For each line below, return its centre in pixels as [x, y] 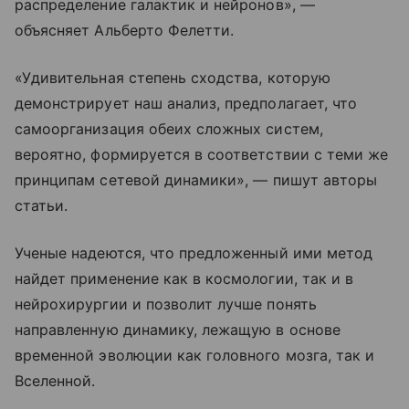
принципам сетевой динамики [126, 179]
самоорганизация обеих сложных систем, [169, 128]
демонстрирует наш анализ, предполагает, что [186, 103]
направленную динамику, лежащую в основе [178, 329]
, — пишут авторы [311, 179]
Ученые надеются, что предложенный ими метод [194, 252]
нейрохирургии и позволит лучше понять [166, 304]
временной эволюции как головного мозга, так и [195, 355]
